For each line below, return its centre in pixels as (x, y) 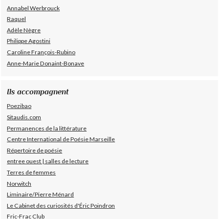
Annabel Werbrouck (33, 8)
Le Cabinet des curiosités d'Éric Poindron (61, 205)
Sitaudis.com (24, 117)
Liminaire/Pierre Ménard (41, 195)
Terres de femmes (32, 172)
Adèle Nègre (24, 30)
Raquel (17, 19)
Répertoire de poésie (35, 150)
